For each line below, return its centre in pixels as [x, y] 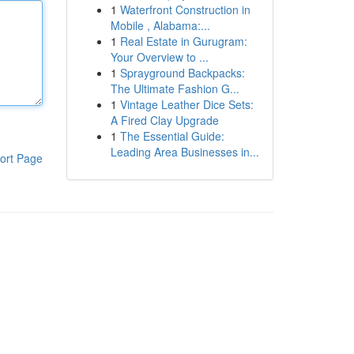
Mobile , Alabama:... [160, 25]
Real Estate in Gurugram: [183, 41]
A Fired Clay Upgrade [164, 120]
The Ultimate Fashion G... [175, 88]
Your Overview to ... [159, 57]
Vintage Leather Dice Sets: [186, 104]
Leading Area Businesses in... [185, 152]
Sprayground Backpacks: [182, 73]
